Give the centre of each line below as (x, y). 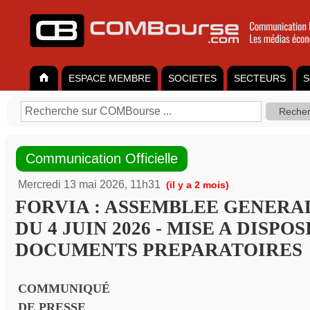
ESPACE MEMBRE (110, 78)
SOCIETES (192, 78)
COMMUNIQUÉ (64, 289)
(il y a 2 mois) (195, 185)
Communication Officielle (102, 158)
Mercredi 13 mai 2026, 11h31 (89, 184)
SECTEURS (260, 78)
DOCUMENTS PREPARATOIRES (159, 250)
